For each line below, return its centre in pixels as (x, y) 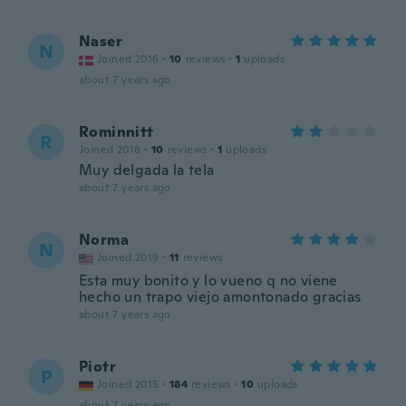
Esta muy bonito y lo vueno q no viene (208, 280)
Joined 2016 (128, 59)
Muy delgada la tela (147, 170)
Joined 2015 (128, 384)
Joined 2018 (110, 150)
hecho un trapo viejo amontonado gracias (220, 297)
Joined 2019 (128, 257)
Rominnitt (116, 132)
